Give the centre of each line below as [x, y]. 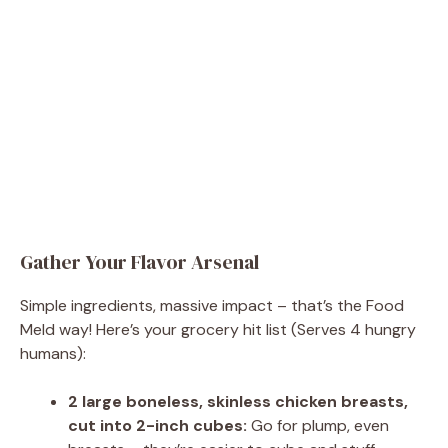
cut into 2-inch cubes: [157, 426]
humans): [53, 354]
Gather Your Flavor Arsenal [139, 262]
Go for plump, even [318, 426]
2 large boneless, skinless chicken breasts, [238, 402]
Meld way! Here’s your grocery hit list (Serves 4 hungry [218, 330]
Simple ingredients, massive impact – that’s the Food [212, 306]
